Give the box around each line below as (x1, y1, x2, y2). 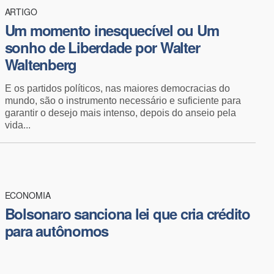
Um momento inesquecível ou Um (4, 19, 219, 40)
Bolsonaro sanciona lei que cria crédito (4, 202, 250, 224)
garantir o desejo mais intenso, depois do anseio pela (4, 107, 236, 118)
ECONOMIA (4, 188, 51, 201)
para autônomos (4, 220, 108, 241)
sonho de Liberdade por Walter (4, 36, 200, 57)
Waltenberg (4, 53, 76, 75)
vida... (4, 119, 31, 130)
